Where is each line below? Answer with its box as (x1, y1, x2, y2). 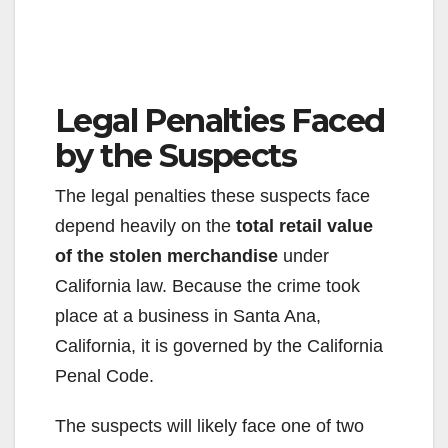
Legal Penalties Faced (55, 100, 385, 140)
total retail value (236, 215, 373, 236)
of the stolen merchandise (55, 245, 278, 266)
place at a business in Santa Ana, (55, 305, 321, 326)
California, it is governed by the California (55, 335, 383, 356)
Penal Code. (55, 365, 154, 386)
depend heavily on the (55, 215, 236, 236)
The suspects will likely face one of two (55, 415, 364, 436)
